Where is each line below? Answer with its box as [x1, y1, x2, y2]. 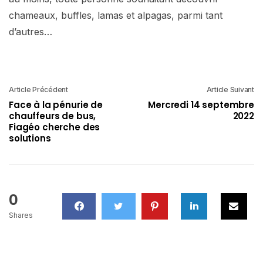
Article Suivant [206, 85, 254, 94]
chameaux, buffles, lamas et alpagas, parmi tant [9, 9, 222, 21]
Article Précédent [9, 85, 68, 94]
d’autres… [9, 25, 52, 38]
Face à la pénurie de [9, 98, 103, 111]
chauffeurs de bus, [9, 109, 96, 122]
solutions [9, 131, 51, 144]
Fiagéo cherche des [9, 120, 100, 133]
